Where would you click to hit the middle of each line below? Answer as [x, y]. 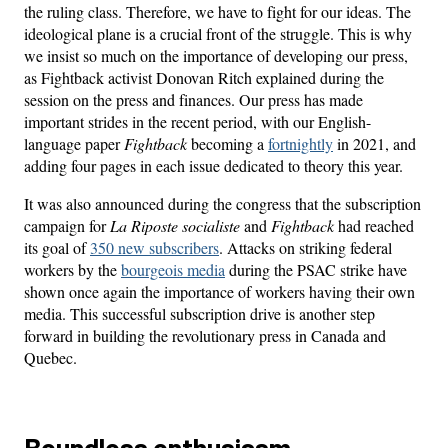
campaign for [67, 225]
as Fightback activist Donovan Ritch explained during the [204, 77]
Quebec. [50, 357]
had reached [374, 225]
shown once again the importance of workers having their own [219, 291]
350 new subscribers [154, 247]
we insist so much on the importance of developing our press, [216, 55]
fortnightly [300, 143]
